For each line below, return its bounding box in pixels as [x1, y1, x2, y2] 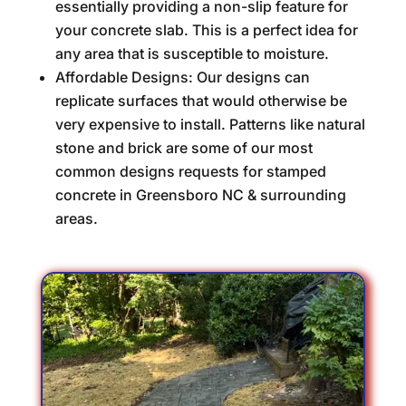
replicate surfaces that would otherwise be [54, 92, 347, 110]
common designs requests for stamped [54, 162, 326, 180]
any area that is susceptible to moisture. [54, 44, 329, 63]
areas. [54, 209, 98, 227]
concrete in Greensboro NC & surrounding [54, 186, 346, 204]
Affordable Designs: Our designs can [54, 68, 310, 86]
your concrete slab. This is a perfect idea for [54, 21, 358, 39]
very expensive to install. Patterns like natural [54, 115, 365, 133]
